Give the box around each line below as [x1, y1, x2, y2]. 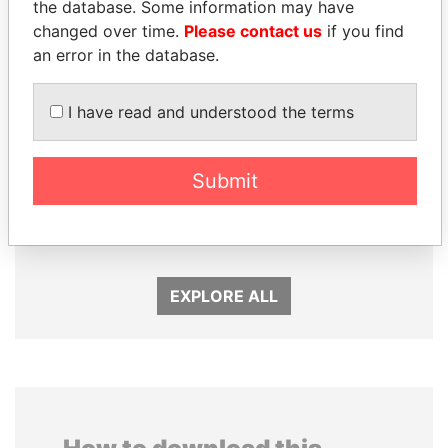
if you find [322, 20, 404, 41]
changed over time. [33, 20, 184, 41]
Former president [272, 218, 384, 235]
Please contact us [184, 20, 322, 41]
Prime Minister [74, 218, 166, 235]
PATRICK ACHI [62, 194, 178, 214]
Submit [192, 168, 258, 193]
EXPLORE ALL [170, 286, 278, 306]
